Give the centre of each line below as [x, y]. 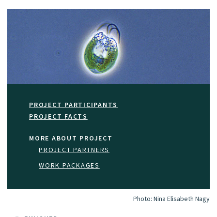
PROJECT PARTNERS [74, 149]
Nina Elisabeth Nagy [182, 199]
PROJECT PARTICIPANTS [73, 104]
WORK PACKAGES [69, 165]
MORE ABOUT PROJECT [71, 138]
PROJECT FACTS [58, 116]
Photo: [143, 199]
